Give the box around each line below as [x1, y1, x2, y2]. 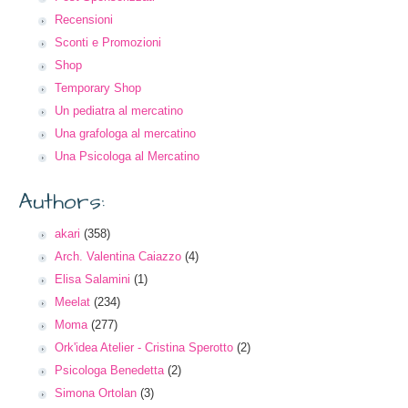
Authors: [18, 187, 105, 218]
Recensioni [55, 13, 113, 26]
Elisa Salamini [55, 272, 130, 286]
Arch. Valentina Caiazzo [55, 250, 181, 263]
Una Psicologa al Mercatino [55, 149, 199, 163]
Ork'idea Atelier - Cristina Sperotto [55, 341, 233, 354]
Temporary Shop [55, 81, 141, 95]
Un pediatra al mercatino [55, 104, 183, 117]
